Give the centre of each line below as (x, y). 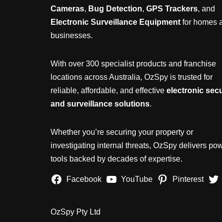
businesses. (72, 35)
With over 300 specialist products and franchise (133, 64)
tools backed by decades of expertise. (116, 159)
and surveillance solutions (100, 104)
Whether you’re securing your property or (122, 132)
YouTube (137, 179)
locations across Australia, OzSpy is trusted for (132, 77)
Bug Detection (115, 9)
